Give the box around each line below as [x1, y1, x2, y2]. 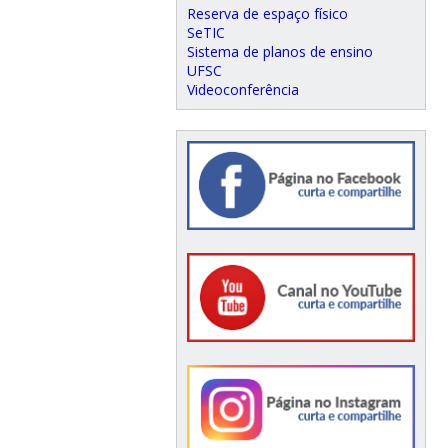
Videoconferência [186, 79, 299, 99]
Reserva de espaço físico [186, 3, 348, 23]
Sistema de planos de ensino [186, 41, 373, 61]
